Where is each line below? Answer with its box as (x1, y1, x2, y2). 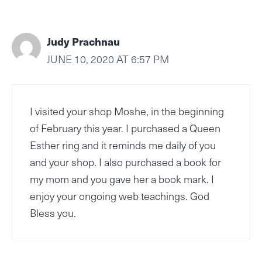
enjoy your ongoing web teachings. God (30, 188, 209, 204)
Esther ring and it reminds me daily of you (30, 137, 216, 153)
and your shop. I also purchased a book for (30, 154, 221, 170)
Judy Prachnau (47, 33, 120, 49)
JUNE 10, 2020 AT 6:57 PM (47, 51, 169, 67)
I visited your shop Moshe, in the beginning (30, 103, 224, 119)
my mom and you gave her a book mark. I (30, 171, 214, 187)
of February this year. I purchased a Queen (30, 120, 220, 136)
